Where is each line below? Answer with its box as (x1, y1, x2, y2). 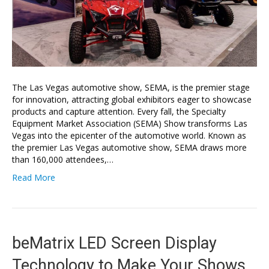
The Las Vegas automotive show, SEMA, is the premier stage (12, 82, 250, 94)
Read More (12, 172, 55, 184)
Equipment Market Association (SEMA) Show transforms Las (12, 118, 247, 130)
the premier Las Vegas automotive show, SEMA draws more (12, 142, 247, 154)
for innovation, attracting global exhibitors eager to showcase (12, 94, 252, 106)
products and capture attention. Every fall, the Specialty (12, 106, 226, 118)
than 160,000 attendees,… (12, 154, 113, 166)
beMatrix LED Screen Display (12, 234, 217, 253)
